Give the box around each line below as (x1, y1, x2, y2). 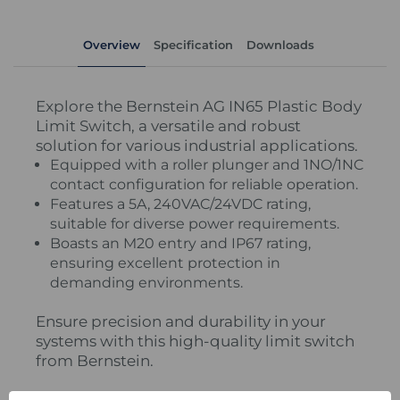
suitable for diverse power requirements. (50, 215, 340, 233)
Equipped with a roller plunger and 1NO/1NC (50, 156, 364, 174)
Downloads (246, 37, 314, 53)
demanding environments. (50, 274, 244, 292)
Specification (154, 37, 233, 53)
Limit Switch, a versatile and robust (36, 117, 301, 136)
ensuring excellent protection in (50, 254, 281, 272)
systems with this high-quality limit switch (36, 332, 354, 351)
